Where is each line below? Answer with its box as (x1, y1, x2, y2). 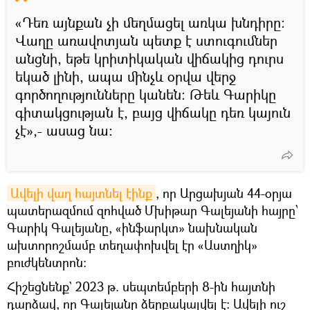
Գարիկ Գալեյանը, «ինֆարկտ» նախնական (7, 219, 257, 236)
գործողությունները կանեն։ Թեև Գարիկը (15, 84, 276, 104)
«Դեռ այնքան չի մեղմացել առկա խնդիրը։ (15, 12, 285, 32)
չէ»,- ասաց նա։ (15, 120, 113, 140)
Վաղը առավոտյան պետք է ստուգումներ (15, 30, 277, 50)
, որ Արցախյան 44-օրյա (156, 184, 292, 201)
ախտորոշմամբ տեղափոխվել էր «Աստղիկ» (7, 236, 257, 253)
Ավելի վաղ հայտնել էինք (10, 184, 152, 201)
